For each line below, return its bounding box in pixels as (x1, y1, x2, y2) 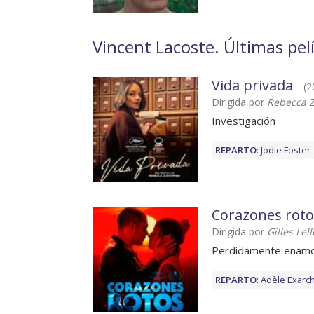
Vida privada (212, 76, 293, 95)
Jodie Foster (261, 144, 310, 157)
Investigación (212, 114, 275, 128)
